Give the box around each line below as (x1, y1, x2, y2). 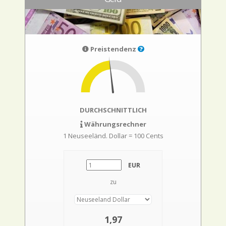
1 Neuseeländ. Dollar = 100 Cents (63, 131, 163, 140)
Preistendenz (88, 44, 138, 53)
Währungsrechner (82, 120, 146, 129)
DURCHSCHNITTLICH (79, 105, 147, 115)
